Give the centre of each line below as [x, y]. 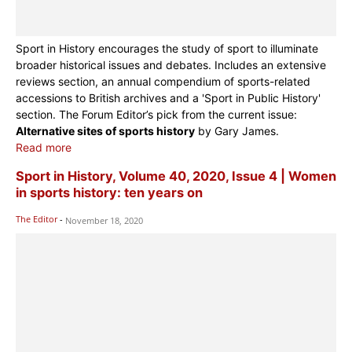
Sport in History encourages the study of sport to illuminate [167, 49]
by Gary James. [237, 131]
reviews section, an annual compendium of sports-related [163, 82]
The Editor [37, 218]
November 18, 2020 [104, 220]
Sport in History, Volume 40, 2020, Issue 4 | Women [176, 176]
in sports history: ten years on [109, 193]
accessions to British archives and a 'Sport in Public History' [168, 98]
